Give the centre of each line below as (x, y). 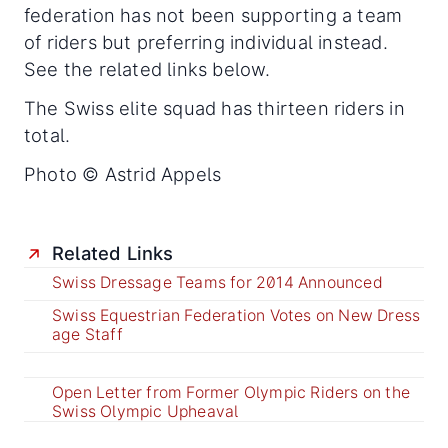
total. (47, 135)
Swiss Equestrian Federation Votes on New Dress (236, 316)
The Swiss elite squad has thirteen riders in (214, 108)
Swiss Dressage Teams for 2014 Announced (217, 283)
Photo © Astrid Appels (123, 174)
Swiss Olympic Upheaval (145, 412)
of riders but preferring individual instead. (206, 42)
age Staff (87, 335)
